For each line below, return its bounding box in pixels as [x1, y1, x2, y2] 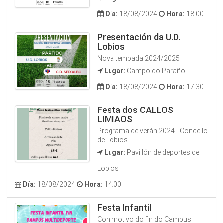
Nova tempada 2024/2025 [97, 54, 180, 62]
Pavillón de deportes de [125, 148, 199, 156]
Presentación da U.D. [97, 32, 180, 42]
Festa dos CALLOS [97, 105, 173, 115]
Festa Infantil [97, 202, 151, 213]
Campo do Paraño [125, 67, 185, 75]
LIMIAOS [97, 114, 132, 124]
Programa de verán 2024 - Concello [97, 127, 208, 135]
